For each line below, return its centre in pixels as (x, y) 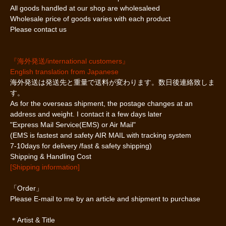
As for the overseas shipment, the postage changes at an (101, 103)
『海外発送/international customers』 (70, 61)
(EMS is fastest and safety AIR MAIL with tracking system (101, 135)
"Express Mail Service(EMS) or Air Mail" (73, 124)
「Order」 (26, 188)
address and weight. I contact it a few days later (86, 114)
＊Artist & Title (33, 220)
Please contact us (38, 29)
